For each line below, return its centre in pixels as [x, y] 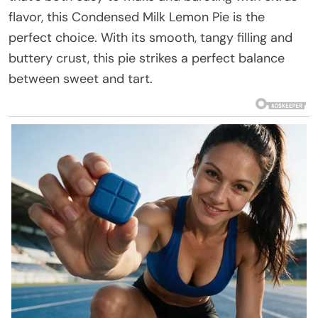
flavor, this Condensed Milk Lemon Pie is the [137, 17]
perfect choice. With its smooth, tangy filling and [150, 37]
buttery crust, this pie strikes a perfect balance [147, 58]
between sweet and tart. [81, 78]
